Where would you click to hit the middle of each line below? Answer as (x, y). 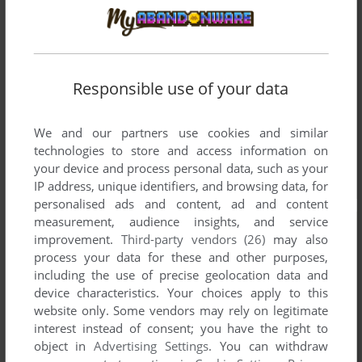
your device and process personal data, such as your (181, 168)
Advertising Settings (152, 345)
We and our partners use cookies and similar (181, 132)
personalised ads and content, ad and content (181, 203)
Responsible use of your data (181, 88)
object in (64, 345)
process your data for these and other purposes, (181, 257)
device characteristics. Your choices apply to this (181, 292)
